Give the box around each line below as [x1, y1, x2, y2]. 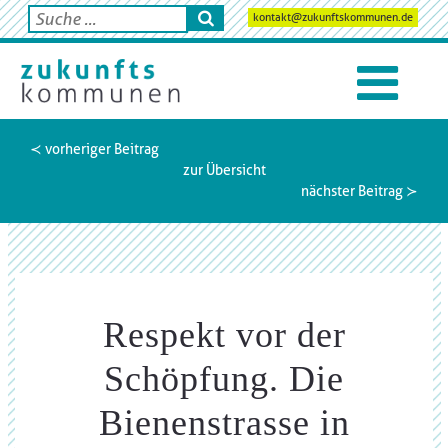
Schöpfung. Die [104, 359, 344, 399]
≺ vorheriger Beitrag [30, 141, 159, 157]
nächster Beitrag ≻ [301, 183, 418, 199]
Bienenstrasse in [98, 403, 350, 443]
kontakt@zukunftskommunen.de [252, 10, 413, 24]
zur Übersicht [182, 162, 266, 178]
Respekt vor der [102, 315, 346, 355]
